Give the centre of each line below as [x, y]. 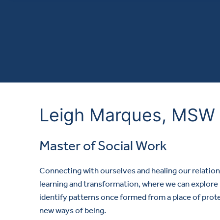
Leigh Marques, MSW [127, 115]
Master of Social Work [103, 146]
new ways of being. [73, 210]
